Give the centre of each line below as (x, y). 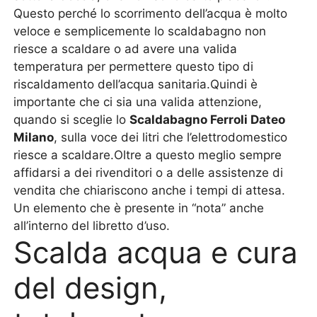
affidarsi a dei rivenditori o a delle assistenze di (149, 173)
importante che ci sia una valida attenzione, (138, 102)
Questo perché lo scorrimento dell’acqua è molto (151, 13)
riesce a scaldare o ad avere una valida (126, 49)
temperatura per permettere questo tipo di (134, 67)
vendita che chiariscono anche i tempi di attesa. (150, 190)
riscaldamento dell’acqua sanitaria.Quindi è (136, 84)
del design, (91, 288)
